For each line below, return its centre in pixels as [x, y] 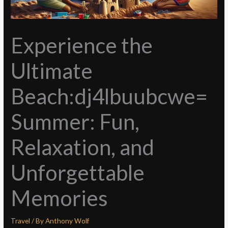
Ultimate [52, 70]
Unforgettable [78, 172]
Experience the [82, 45]
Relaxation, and [83, 147]
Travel [21, 220]
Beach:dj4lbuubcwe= [109, 96]
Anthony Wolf [67, 220]
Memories [60, 198]
